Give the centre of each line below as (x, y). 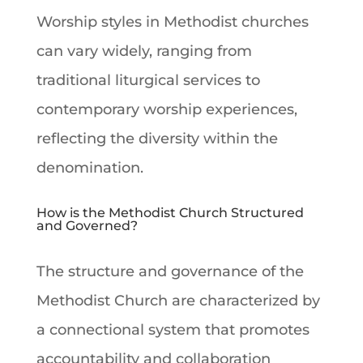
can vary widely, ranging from (144, 51)
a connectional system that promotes (173, 329)
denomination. (90, 167)
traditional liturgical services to (148, 80)
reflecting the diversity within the (157, 138)
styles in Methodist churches (203, 21)
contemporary (90, 109)
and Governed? (87, 225)
